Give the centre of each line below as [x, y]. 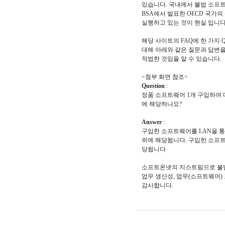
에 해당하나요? [162, 104]
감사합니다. [157, 185]
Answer [152, 122]
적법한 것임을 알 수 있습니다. [182, 59]
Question [154, 86]
